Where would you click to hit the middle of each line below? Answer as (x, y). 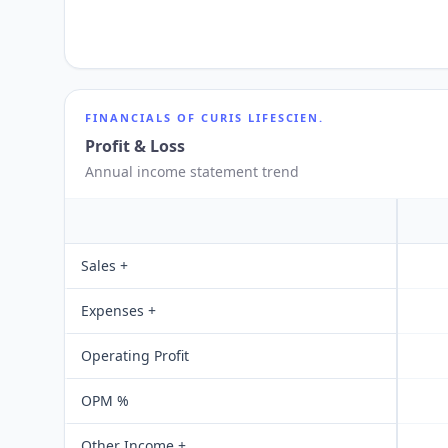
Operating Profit (135, 355)
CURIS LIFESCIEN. (262, 117)
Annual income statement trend (192, 171)
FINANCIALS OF (143, 117)
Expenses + (118, 310)
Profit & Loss (135, 146)
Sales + (104, 265)
